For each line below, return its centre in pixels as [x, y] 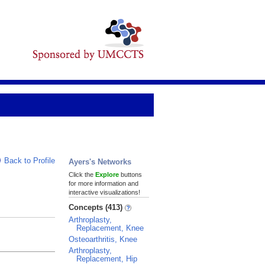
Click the [82, 174]
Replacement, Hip [107, 259]
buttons [130, 174]
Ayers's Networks [100, 162]
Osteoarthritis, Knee [103, 239]
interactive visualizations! [104, 192]
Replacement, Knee [110, 228]
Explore [107, 174]
